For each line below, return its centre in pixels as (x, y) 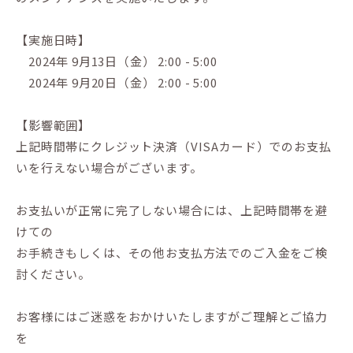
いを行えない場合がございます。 (109, 167)
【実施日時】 (54, 40)
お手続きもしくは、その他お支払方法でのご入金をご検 (172, 253)
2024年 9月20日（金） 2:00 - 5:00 (117, 82)
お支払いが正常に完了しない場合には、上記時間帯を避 (172, 210)
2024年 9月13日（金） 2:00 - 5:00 (117, 61)
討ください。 (54, 274)
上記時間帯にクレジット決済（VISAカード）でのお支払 (174, 146)
